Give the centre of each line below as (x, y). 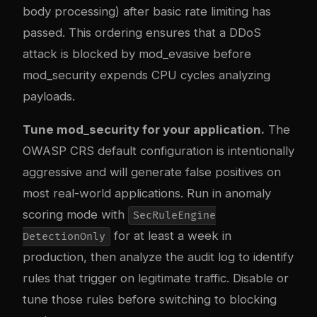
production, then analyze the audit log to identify (158, 257)
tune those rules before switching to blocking (150, 299)
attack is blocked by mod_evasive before (137, 53)
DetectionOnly (64, 236)
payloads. (49, 96)
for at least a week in (171, 235)
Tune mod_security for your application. (144, 129)
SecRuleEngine (174, 215)
